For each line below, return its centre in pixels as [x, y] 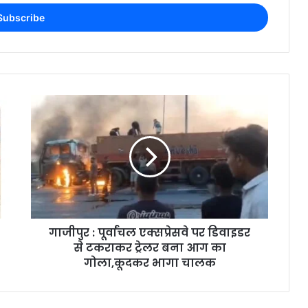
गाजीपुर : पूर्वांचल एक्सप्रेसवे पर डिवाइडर [150, 232]
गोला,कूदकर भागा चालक [150, 263]
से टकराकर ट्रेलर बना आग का [150, 247]
